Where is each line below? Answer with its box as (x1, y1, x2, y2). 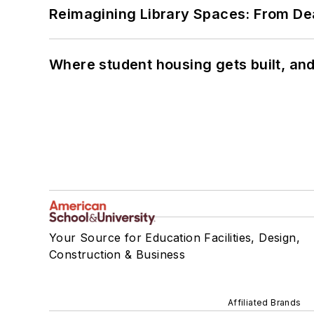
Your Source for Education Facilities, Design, (49, 231, 300, 245)
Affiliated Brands (227, 297, 301, 308)
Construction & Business (49, 247, 186, 262)
